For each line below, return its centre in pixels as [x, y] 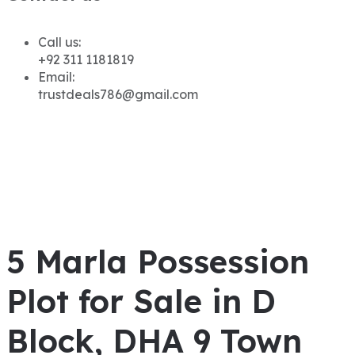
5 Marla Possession [158, 262]
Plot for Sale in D [141, 302]
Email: [56, 77]
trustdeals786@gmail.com [118, 95]
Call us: [59, 42]
